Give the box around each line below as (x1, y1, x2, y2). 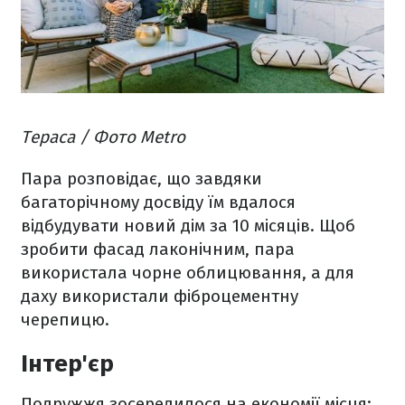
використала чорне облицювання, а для (21, 261, 354, 283)
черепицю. (21, 308, 118, 330)
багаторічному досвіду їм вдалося (21, 191, 296, 212)
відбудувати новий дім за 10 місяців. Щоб (21, 214, 355, 236)
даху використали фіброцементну (21, 285, 298, 306)
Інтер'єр (21, 349, 114, 378)
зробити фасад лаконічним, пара (21, 238, 295, 259)
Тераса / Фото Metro (21, 126, 185, 147)
